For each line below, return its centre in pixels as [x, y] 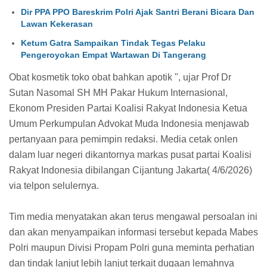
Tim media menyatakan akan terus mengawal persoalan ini [133, 216]
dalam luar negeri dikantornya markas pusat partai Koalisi [130, 154]
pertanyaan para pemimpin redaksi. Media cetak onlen [123, 139]
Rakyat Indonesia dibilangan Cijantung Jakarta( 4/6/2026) [131, 170]
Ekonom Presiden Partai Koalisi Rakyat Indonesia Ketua [128, 108]
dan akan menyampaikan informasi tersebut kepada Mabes [133, 232]
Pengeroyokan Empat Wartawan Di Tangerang [114, 55]
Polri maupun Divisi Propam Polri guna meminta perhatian [132, 247]
